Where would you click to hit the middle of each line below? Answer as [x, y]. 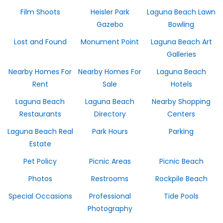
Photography [110, 209]
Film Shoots [40, 12]
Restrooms [110, 179]
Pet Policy [40, 161]
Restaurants [40, 114]
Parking [181, 131]
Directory [110, 114]
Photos [40, 179]
